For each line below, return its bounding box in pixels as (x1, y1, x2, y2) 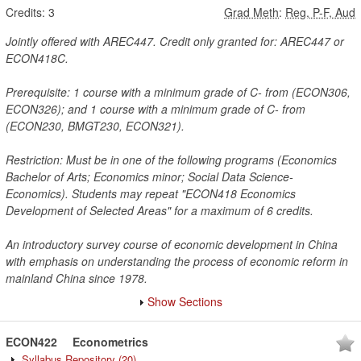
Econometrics (73, 334, 148, 350)
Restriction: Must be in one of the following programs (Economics (6, 151, 337, 168)
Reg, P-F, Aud (285, 4, 355, 20)
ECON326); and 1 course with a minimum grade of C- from (6, 101, 305, 117)
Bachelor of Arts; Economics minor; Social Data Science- (6, 168, 293, 185)
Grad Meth (224, 4, 279, 20)
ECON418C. (6, 50, 68, 66)
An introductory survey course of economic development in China (6, 236, 338, 252)
